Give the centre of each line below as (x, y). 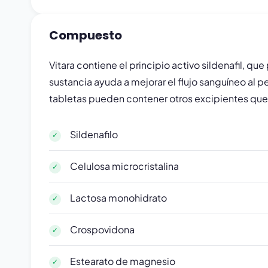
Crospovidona (102, 229)
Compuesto (86, 35)
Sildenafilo (94, 134)
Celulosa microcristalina (124, 166)
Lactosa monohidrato (118, 198)
